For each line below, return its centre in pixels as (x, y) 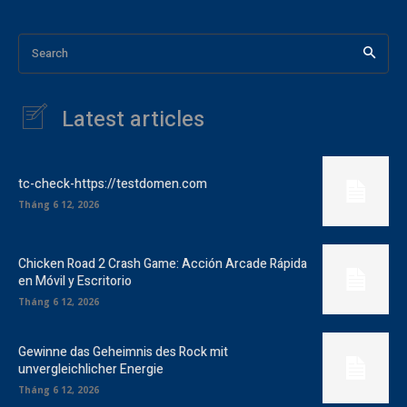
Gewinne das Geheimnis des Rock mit (123, 352)
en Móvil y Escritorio (75, 281)
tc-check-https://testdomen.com (113, 184)
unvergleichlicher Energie (91, 370)
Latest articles (133, 120)
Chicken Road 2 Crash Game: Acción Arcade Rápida (163, 263)
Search (50, 53)
